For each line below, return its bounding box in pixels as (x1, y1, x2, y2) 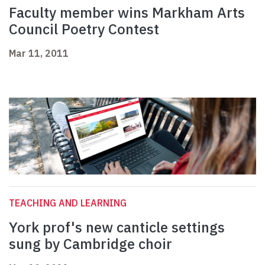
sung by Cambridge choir (9, 234, 172, 254)
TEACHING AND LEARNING (9, 197, 127, 209)
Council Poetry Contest (9, 20, 159, 39)
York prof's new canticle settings (9, 218, 225, 237)
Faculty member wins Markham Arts (9, 3, 245, 22)
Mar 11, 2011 (9, 47, 69, 60)
